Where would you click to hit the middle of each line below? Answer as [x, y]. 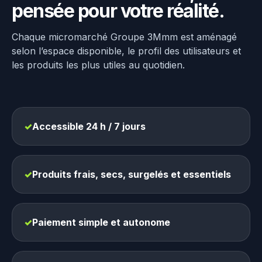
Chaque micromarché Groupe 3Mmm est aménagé [124, 37]
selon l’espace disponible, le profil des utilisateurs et [126, 51]
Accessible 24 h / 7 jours [89, 126]
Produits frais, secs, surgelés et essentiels [132, 174]
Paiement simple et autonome [101, 222]
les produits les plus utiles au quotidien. [98, 65]
